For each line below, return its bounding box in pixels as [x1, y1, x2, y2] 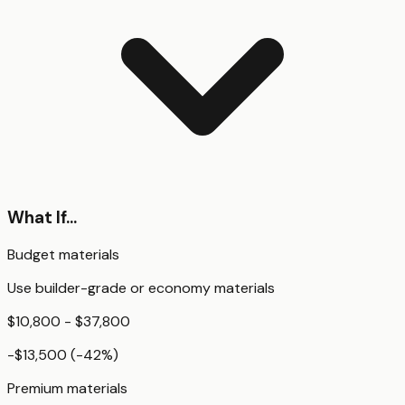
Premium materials [7, 379, 127, 399]
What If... [7, 205, 77, 229]
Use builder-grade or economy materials [7, 278, 275, 298]
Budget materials [7, 245, 119, 265]
